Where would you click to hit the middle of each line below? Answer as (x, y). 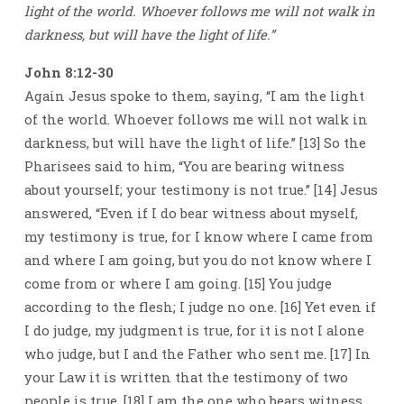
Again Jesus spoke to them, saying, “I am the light (194, 96)
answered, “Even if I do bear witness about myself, (191, 214)
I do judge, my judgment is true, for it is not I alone (194, 331)
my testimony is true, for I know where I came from (198, 237)
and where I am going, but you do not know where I (197, 261)
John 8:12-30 (69, 73)
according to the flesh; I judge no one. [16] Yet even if (200, 308)
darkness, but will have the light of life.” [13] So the (195, 143)
